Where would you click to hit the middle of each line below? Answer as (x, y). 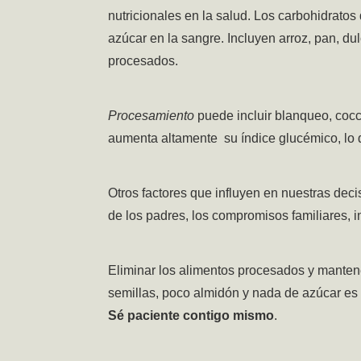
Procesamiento (151, 116)
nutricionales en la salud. (181, 16)
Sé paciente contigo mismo (191, 316)
